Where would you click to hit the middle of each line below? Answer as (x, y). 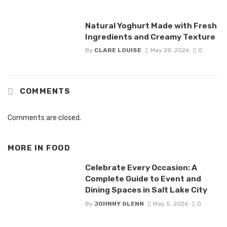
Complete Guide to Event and (143, 179)
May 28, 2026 (169, 50)
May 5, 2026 (170, 203)
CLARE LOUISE (118, 50)
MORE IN (27, 148)
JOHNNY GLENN (119, 203)
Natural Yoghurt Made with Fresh (151, 25)
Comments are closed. (44, 118)
